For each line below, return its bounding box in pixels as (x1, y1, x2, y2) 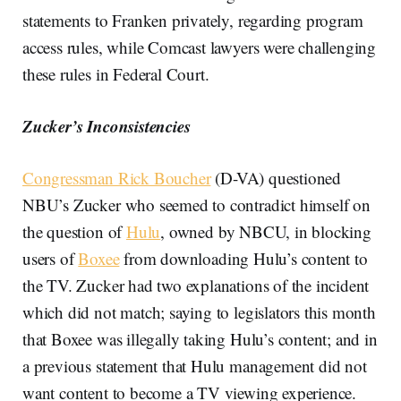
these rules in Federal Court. (22, 62, 209, 85)
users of (22, 246, 79, 269)
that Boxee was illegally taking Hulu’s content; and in (22, 327, 378, 350)
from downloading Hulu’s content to (119, 246, 368, 269)
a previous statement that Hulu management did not (22, 354, 367, 377)
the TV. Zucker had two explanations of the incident (22, 273, 370, 296)
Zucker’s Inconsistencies (22, 113, 191, 138)
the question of (22, 219, 126, 243)
